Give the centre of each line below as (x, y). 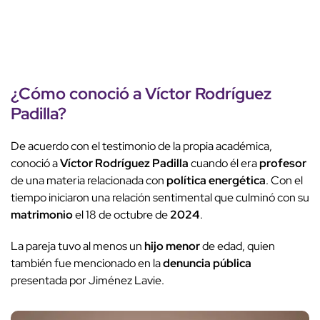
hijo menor (172, 246)
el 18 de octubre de (121, 215)
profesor (283, 164)
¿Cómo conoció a (78, 94)
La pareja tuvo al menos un (77, 246)
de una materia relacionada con (89, 181)
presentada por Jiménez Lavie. (87, 281)
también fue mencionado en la (87, 264)
